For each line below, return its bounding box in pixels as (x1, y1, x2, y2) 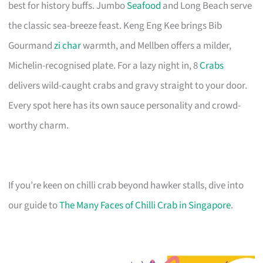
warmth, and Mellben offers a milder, (81, 38, 232, 53)
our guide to (8, 198, 60, 213)
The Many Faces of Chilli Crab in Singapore (59, 198, 231, 213)
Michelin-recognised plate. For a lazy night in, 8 (8, 58, 200, 73)
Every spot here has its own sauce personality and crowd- (8, 98, 241, 113)
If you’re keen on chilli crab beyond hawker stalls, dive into (8, 178, 244, 193)
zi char (54, 38, 82, 53)
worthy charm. (8, 118, 69, 133)
